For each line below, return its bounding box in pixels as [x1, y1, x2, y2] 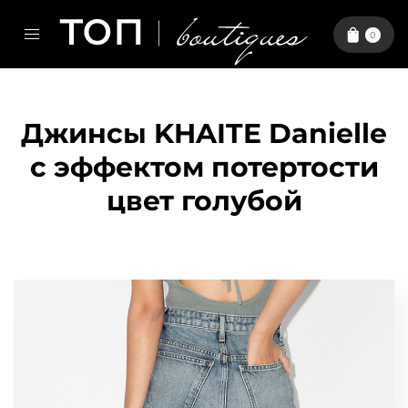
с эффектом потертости [29, 150, 379, 184]
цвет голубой [106, 184, 302, 218]
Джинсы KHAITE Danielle [21, 117, 387, 150]
